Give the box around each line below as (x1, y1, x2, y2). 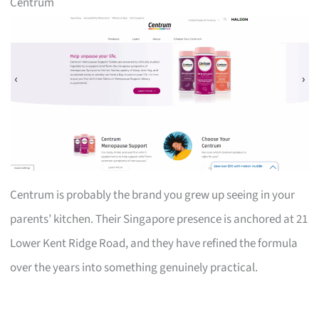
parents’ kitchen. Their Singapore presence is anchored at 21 (10, 210, 308, 228)
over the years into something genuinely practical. (10, 258, 258, 276)
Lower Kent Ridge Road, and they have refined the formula (10, 234, 298, 252)
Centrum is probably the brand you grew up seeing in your (10, 186, 296, 204)
